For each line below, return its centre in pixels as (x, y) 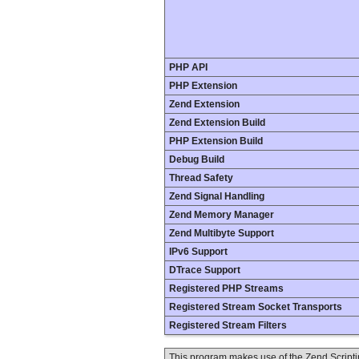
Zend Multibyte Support (222, 233)
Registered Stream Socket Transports (256, 307)
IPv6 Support (198, 252)
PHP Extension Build (216, 141)
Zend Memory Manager (222, 215)
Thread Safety (201, 178)
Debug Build (197, 159)
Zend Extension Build (217, 123)
